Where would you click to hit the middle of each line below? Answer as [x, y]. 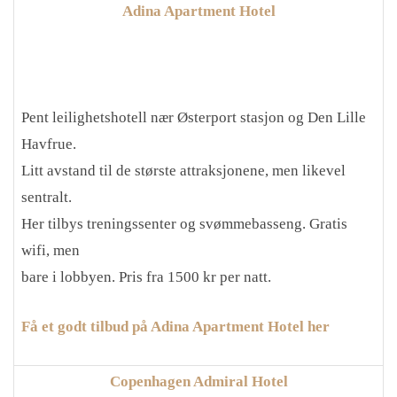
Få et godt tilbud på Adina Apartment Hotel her [175, 326]
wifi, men [51, 250]
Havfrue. [49, 144]
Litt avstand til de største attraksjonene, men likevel [183, 171]
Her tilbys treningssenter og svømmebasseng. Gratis [184, 224]
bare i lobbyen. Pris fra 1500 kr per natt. [146, 277]
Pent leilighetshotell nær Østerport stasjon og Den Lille [194, 117]
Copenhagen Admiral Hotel [198, 381]
